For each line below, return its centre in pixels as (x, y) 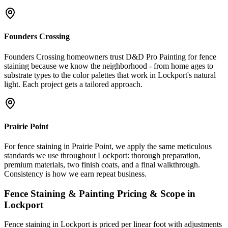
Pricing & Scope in (155, 193)
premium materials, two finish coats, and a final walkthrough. (102, 165)
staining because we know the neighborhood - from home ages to (109, 66)
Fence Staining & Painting (59, 193)
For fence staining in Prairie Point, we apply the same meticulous (108, 147)
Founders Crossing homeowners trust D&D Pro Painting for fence (110, 56)
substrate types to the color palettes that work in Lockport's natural (110, 75)
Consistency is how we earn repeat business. (75, 174)
